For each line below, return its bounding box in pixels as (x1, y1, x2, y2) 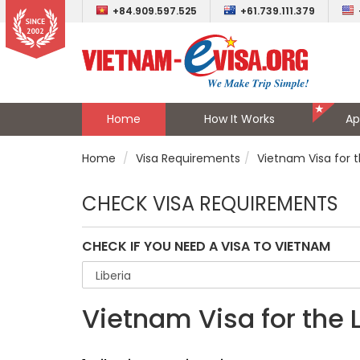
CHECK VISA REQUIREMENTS (82, 190, 338, 217)
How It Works (203, 111, 275, 127)
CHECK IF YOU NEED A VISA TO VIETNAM (82, 237, 330, 256)
